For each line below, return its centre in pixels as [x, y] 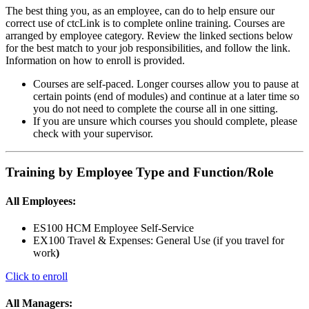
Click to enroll [37, 276]
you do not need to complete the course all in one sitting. [156, 108]
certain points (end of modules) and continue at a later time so [166, 96]
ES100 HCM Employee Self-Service [113, 228]
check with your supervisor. [93, 133]
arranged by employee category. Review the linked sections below [149, 35]
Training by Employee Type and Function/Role [139, 172]
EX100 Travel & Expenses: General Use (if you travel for [159, 240]
